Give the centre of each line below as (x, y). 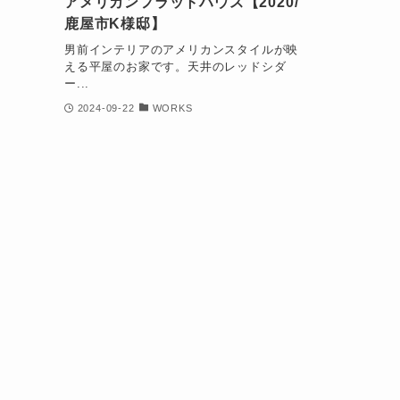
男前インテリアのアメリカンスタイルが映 (182, 49)
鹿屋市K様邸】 (115, 24)
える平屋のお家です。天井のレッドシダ (175, 66)
